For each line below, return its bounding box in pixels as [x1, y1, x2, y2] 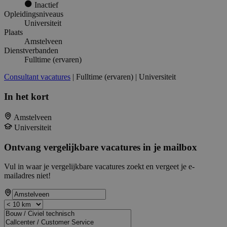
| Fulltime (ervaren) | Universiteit [70, 72, 176, 82]
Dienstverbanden [4, 46, 58, 55]
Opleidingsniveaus [4, 10, 63, 19]
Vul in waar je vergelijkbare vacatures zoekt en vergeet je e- [4, 162, 195, 171]
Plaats [4, 28, 23, 37]
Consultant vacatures [4, 72, 70, 82]
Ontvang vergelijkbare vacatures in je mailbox [4, 141, 197, 153]
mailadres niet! [4, 171, 51, 180]
